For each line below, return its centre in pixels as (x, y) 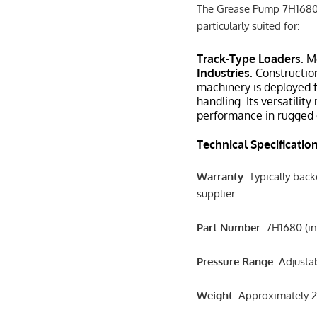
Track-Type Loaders (249, 58)
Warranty (220, 176)
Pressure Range (235, 261)
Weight (215, 295)
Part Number (229, 227)
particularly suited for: (249, 25)
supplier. (217, 193)
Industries (224, 73)
